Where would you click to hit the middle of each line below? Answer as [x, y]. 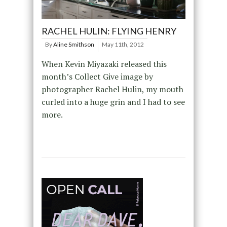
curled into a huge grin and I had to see [113, 102]
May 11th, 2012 [123, 45]
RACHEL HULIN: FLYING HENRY [109, 31]
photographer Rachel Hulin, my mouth [112, 89]
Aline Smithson [73, 45]
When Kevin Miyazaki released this [104, 64]
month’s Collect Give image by [97, 77]
